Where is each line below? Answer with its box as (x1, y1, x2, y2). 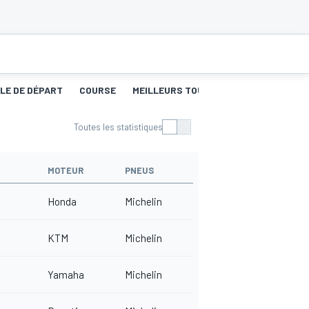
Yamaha (48, 268, 84, 281)
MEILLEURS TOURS (132, 84, 216, 97)
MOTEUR (48, 165, 83, 177)
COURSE (79, 84, 116, 97)
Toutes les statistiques (74, 121, 163, 133)
